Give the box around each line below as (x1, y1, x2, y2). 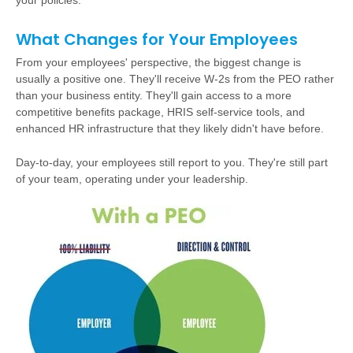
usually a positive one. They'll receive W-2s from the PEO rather (16, 72, 334, 85)
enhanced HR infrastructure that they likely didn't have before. (16, 122, 324, 135)
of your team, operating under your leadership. (16, 173, 248, 185)
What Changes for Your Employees (16, 28, 298, 50)
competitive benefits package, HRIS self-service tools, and (16, 106, 305, 118)
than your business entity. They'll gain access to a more (16, 89, 292, 102)
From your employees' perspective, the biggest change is (16, 56, 301, 69)
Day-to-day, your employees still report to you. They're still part (16, 156, 328, 169)
